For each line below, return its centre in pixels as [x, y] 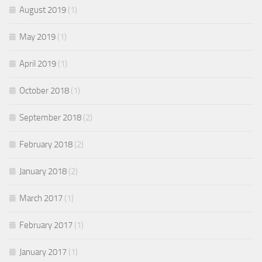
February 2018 [46, 145]
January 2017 [43, 252]
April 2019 [38, 64]
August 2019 [43, 10]
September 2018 [50, 118]
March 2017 [41, 199]
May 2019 [37, 37]
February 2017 [46, 225]
